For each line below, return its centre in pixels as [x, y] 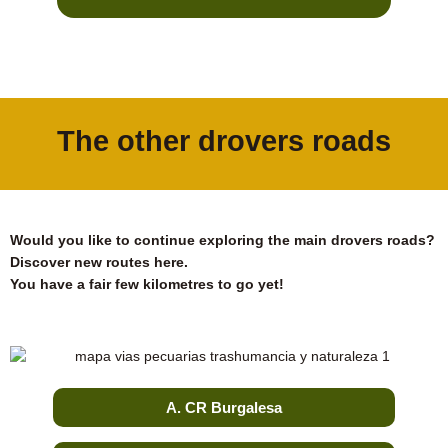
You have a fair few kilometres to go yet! [147, 284]
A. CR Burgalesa [224, 408]
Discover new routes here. [99, 262]
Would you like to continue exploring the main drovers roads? [222, 240]
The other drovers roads [224, 140]
